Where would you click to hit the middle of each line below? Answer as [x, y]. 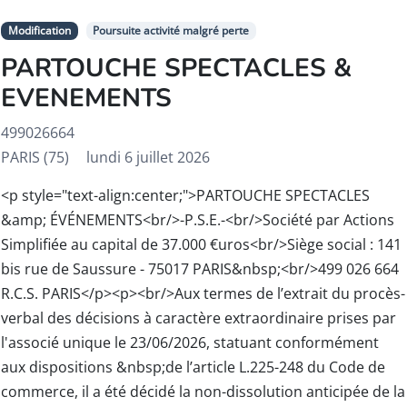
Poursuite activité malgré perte [171, 30]
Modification [39, 30]
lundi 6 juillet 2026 [149, 157]
